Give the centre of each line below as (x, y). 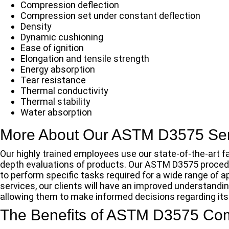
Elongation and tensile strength (85, 58)
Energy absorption (58, 69)
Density (36, 26)
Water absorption (56, 112)
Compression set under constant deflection (110, 15)
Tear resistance (53, 80)
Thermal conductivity (64, 90)
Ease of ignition (52, 48)
